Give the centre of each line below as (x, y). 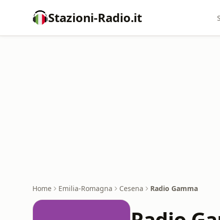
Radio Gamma (174, 188)
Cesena (131, 188)
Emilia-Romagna (85, 188)
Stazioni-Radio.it (95, 17)
